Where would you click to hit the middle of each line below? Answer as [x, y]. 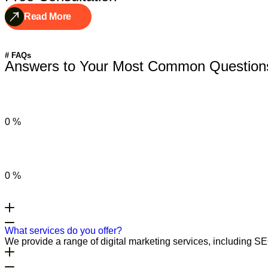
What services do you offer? [63, 231]
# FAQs [18, 55]
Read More [48, 16]
